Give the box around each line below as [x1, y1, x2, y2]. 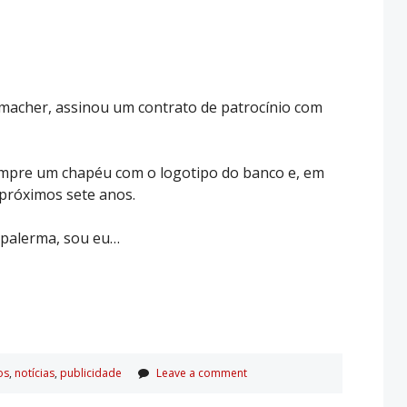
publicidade [60, 364, 122, 381]
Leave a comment [156, 364, 247, 381]
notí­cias [15, 364, 55, 381]
